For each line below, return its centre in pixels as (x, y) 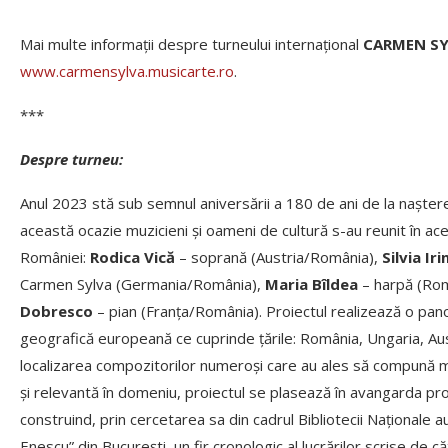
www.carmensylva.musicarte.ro (127, 71)
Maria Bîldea (311, 284)
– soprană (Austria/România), (278, 257)
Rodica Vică (132, 257)
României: (55, 257)
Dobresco (56, 311)
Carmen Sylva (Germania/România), (142, 284)
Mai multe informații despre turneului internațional (191, 44)
